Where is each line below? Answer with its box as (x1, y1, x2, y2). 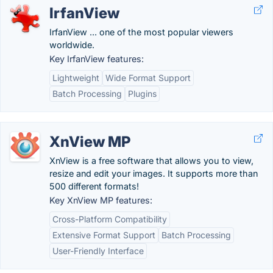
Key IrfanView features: (49, 54, 144, 64)
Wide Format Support (105, 73, 191, 83)
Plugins (128, 88, 157, 99)
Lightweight (52, 73, 99, 83)
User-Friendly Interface (52, 246, 144, 256)
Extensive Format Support (52, 230, 155, 240)
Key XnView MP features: (49, 195, 152, 205)
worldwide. (49, 40, 94, 50)
